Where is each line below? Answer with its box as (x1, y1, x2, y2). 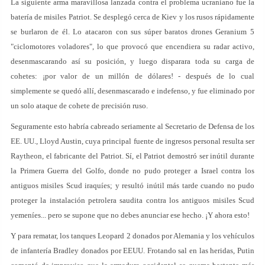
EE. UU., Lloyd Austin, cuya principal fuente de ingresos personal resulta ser (11, 137, 254, 146)
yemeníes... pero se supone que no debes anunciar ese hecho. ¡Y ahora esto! (11, 211, 250, 219)
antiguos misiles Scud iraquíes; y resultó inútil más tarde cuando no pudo (11, 181, 254, 190)
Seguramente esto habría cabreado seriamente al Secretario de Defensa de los (11, 122, 254, 131)
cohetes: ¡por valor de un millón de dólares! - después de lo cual (11, 72, 254, 80)
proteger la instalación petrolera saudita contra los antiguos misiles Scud (11, 196, 254, 205)
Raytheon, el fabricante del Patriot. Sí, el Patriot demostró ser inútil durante (11, 151, 254, 160)
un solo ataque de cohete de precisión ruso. (11, 101, 148, 110)
